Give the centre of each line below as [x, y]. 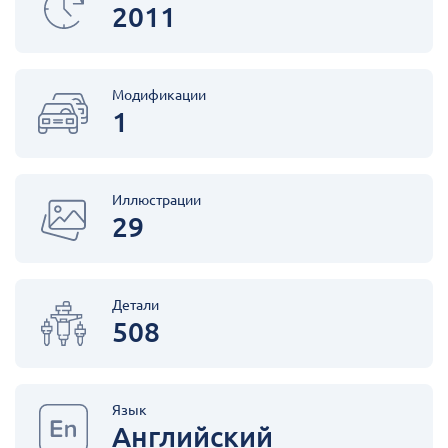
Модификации [159, 95]
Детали [135, 305]
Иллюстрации [156, 200]
